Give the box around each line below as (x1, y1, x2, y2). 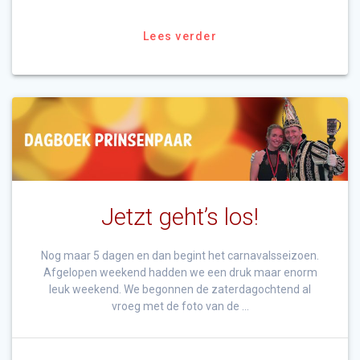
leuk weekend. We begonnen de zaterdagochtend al (49, 283, 311, 297)
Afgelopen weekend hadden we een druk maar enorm (43, 266, 317, 280)
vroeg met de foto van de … (111, 300, 249, 313)
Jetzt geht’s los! (101, 203, 259, 231)
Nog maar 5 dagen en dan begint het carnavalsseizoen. (41, 249, 319, 263)
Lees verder (143, 29, 217, 43)
